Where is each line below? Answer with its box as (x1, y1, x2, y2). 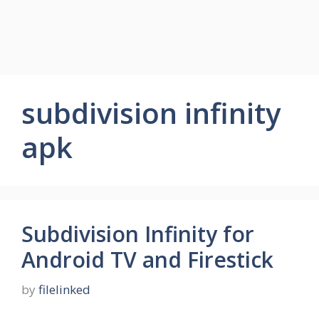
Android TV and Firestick (21, 245, 273, 274)
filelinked (38, 281, 90, 298)
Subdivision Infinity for (21, 219, 254, 249)
